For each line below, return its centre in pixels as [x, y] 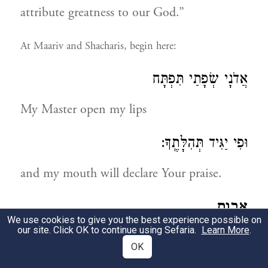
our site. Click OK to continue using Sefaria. [108, 230]
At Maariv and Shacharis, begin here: [98, 46]
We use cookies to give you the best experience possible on [134, 220]
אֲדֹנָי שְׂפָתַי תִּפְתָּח [200, 80]
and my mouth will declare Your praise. [121, 173]
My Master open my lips [83, 109]
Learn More [225, 230]
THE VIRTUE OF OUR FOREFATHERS [131, 237]
